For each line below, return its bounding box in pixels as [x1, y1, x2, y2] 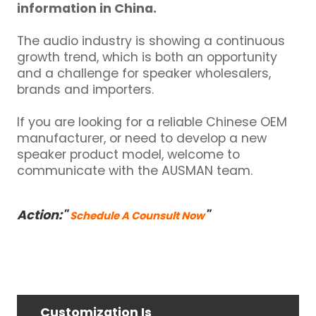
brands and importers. [17, 80, 154, 99]
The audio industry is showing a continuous [17, 32, 286, 50]
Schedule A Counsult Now [70, 208, 205, 224]
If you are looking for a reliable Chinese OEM [17, 113, 288, 131]
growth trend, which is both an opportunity [17, 48, 278, 66]
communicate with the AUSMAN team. [17, 162, 253, 180]
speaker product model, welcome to [17, 145, 241, 164]
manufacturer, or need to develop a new [17, 129, 267, 147]
